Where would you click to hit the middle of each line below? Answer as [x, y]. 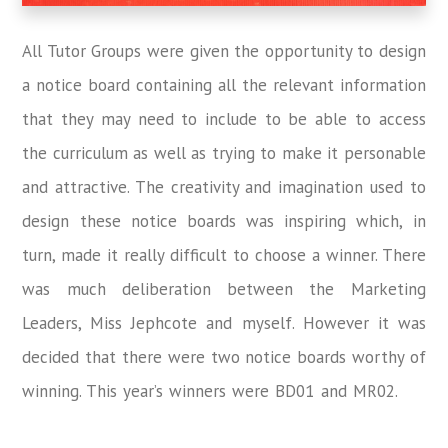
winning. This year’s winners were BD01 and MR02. [224, 391]
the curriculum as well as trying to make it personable [224, 153]
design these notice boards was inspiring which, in [224, 221]
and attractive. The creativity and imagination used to [224, 187]
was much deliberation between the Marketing [224, 289]
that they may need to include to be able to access [224, 119]
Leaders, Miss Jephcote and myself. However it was [224, 323]
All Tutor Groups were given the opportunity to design [224, 51]
